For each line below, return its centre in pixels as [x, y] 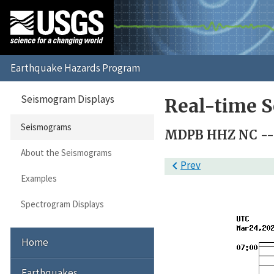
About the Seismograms [66, 153]
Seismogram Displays [68, 99]
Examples [39, 179]
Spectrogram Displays [62, 204]
